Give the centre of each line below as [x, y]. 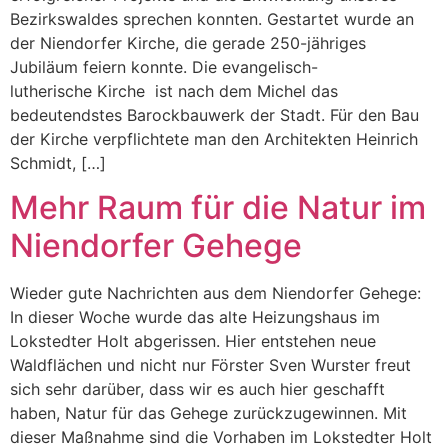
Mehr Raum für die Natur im [218, 208]
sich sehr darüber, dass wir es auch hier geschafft [197, 389]
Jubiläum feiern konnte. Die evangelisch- [164, 66]
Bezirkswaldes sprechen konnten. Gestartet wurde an [212, 18]
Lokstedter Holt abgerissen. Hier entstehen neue [193, 341]
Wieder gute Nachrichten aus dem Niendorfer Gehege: [215, 293]
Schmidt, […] [58, 162]
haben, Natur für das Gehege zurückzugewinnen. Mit [208, 413]
